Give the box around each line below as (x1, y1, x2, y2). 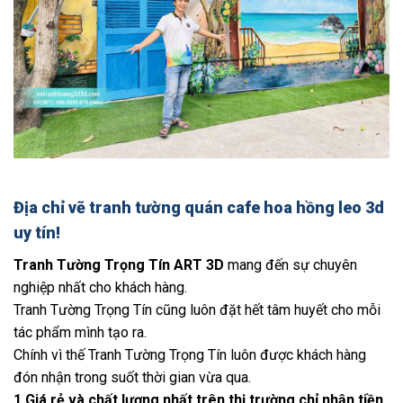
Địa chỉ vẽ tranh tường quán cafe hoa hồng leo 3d (13, 198, 384, 218)
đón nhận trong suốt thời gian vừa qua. (13, 369, 251, 387)
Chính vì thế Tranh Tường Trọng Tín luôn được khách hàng (13, 346, 366, 364)
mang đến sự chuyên (224, 256, 357, 274)
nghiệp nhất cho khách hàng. (13, 279, 187, 297)
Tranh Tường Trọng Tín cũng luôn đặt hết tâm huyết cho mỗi (13, 301, 381, 319)
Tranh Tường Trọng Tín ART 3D (13, 256, 224, 274)
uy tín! (13, 223, 60, 243)
